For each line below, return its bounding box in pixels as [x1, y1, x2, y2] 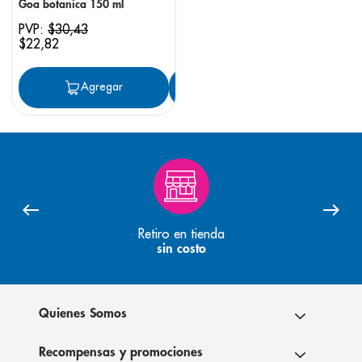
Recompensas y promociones [39, 345, 203, 359]
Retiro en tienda [137, 225, 225, 242]
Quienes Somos [39, 306, 127, 320]
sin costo [156, 242, 206, 256]
